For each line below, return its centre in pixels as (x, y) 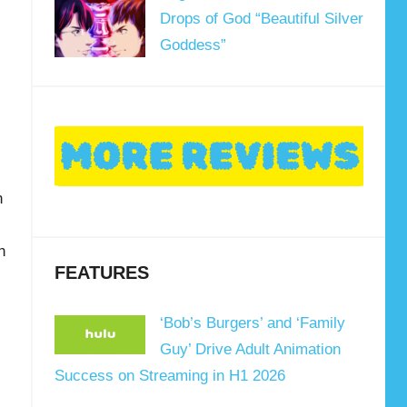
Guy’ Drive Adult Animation (250, 349)
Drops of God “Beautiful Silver (261, 18)
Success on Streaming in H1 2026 (169, 375)
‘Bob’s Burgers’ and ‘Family (252, 323)
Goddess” (193, 45)
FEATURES (101, 273)
